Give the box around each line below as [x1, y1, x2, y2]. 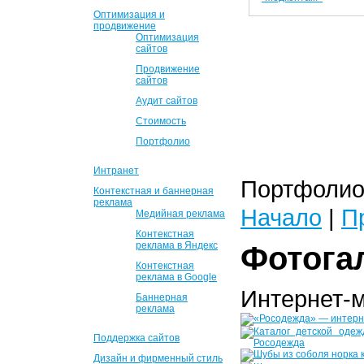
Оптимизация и [93, 9, 165, 20]
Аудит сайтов [136, 95, 197, 106]
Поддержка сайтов [93, 332, 180, 344]
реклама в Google [136, 271, 217, 283]
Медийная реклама [136, 208, 225, 219]
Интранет [93, 165, 139, 176]
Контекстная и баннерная [93, 185, 214, 197]
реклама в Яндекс [136, 240, 218, 251]
